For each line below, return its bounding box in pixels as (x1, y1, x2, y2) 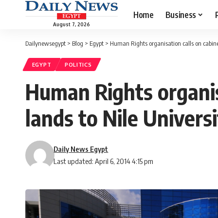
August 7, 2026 (53, 21, 90, 27)
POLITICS (64, 61, 92, 69)
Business (165, 9, 196, 20)
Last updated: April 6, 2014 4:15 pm (54, 157, 154, 166)
